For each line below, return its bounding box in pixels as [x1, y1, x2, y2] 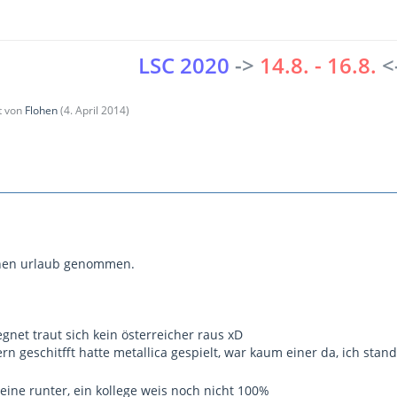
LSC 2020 [138, 50, 230, 80]
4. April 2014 [64, 102, 126, 118]
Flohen [25, 102, 58, 118]
